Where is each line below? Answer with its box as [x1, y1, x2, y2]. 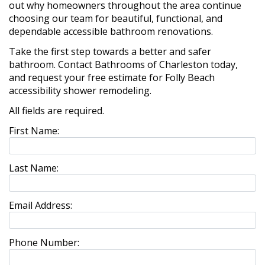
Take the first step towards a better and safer [9, 45, 211, 58]
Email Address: [9, 199, 72, 212]
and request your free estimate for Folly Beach [9, 71, 215, 84]
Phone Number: [9, 236, 79, 249]
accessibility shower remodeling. [9, 84, 151, 97]
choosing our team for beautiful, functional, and [9, 12, 222, 25]
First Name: [9, 124, 59, 137]
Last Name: [9, 161, 59, 174]
